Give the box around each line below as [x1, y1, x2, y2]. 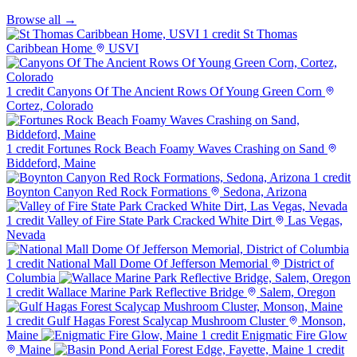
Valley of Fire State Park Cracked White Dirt [47, 214, 272, 228]
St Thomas [243, 27, 297, 41]
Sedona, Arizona [220, 185, 307, 199]
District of [280, 257, 334, 271]
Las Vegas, [284, 214, 343, 228]
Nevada [6, 228, 45, 242]
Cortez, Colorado [6, 99, 93, 113]
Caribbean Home [6, 41, 92, 56]
